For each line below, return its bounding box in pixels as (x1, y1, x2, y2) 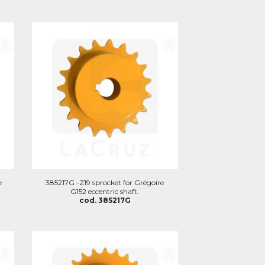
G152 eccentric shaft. (70, 186, 140, 196)
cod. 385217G (79, 195, 131, 205)
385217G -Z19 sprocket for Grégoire (46, 177, 164, 187)
